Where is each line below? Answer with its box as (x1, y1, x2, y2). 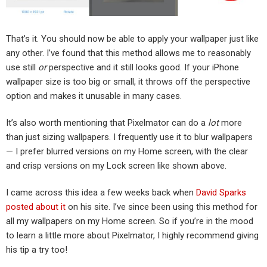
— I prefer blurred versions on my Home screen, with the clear (6, 145, 248, 157)
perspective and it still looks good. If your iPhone (46, 61, 239, 73)
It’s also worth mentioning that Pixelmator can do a (6, 117, 208, 128)
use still (6, 61, 38, 73)
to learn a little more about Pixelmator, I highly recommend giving (6, 229, 259, 241)
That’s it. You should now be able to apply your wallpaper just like (6, 33, 259, 44)
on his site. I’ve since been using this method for (66, 201, 257, 212)
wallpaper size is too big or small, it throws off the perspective (6, 76, 250, 87)
